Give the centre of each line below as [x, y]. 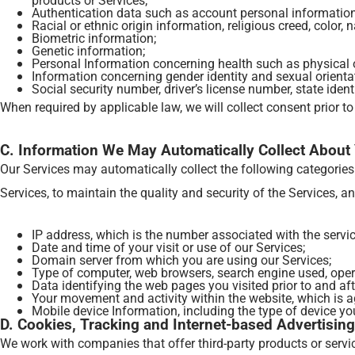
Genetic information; [88, 50]
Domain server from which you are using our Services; [181, 260]
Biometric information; [94, 38]
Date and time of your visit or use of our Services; [168, 247]
